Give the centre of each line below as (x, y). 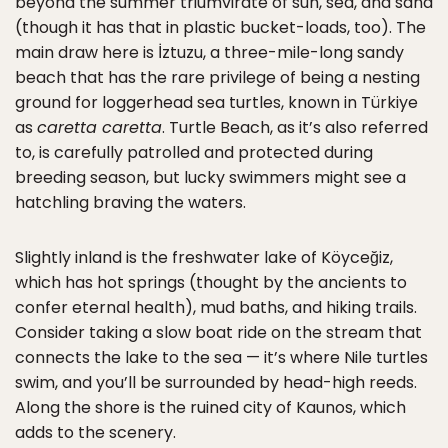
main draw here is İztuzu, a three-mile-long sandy (209, 53)
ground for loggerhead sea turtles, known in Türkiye (216, 103)
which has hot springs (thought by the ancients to (211, 283)
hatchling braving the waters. (130, 203)
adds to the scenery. (95, 433)
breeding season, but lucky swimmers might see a (210, 178)
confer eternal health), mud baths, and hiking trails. (216, 308)
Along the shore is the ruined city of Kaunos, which (210, 408)
